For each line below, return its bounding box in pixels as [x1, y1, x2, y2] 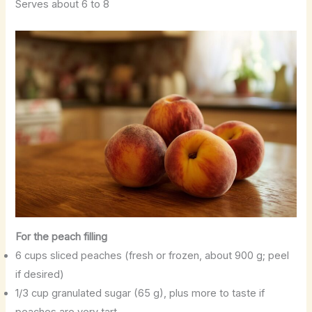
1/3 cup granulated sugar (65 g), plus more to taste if [15, 286, 265, 299]
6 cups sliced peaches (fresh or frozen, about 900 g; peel [15, 249, 290, 262]
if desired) [15, 267, 65, 281]
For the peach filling [15, 230, 108, 243]
